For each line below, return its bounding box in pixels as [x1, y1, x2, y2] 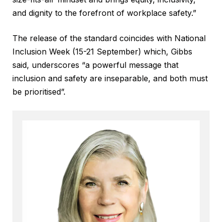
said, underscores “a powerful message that [12, 60, 178, 70]
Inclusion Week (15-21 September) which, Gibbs [12, 47, 192, 57]
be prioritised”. [12, 87, 65, 97]
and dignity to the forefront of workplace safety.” [12, 8, 196, 18]
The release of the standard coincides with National [12, 33, 206, 44]
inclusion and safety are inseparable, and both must [12, 73, 208, 84]
